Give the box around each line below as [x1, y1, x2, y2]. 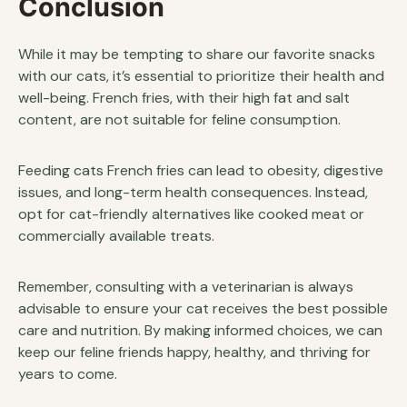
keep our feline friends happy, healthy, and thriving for [18, 342, 371, 362]
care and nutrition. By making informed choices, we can [18, 321, 382, 340]
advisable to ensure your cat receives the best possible [18, 299, 388, 318]
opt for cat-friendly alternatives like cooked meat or [18, 204, 364, 223]
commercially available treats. [18, 226, 214, 245]
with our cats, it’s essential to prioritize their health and [18, 66, 384, 85]
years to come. [18, 364, 117, 383]
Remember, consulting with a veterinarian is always [18, 277, 353, 296]
